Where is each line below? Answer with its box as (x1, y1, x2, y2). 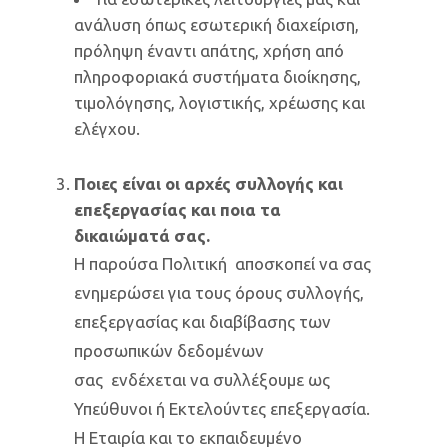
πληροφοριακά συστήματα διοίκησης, (74, 67, 361, 86)
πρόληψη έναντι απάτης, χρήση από (74, 41, 344, 60)
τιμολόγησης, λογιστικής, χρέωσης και (74, 93, 365, 112)
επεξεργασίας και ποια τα (74, 200, 281, 219)
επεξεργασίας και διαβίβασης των (74, 312, 331, 331)
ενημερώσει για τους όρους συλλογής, (74, 283, 364, 302)
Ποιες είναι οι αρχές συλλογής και (74, 174, 343, 193)
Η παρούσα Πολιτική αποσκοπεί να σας (74, 254, 371, 273)
